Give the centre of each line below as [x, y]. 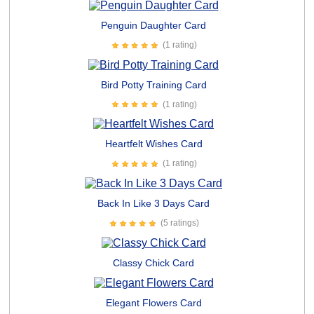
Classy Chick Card [153, 262]
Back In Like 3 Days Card [153, 204]
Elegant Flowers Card [153, 302]
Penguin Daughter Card [153, 25]
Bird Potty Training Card [153, 84]
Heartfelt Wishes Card [153, 144]
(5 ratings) [180, 223]
